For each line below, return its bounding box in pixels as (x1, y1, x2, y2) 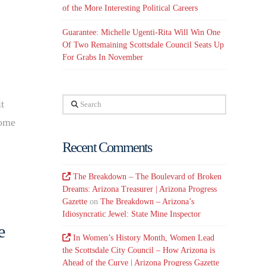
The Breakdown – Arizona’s (100, 197, 195, 206)
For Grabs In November (62, 52, 144, 62)
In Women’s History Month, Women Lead (73, 233, 215, 242)
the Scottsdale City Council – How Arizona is (62, 245, 216, 255)
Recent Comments (62, 140, 152, 156)
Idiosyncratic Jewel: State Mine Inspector (62, 209, 201, 218)
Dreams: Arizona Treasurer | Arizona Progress (62, 184, 217, 194)
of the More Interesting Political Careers (62, 4, 198, 13)
